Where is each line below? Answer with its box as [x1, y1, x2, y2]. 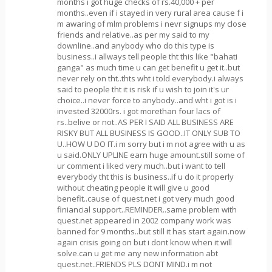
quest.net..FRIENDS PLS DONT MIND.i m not [56, 258, 212, 270]
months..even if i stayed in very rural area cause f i [56, 7, 243, 18]
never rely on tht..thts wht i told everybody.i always [56, 72, 243, 84]
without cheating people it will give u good [56, 182, 209, 193]
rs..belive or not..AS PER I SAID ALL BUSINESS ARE [56, 116, 234, 127]
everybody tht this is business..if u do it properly [56, 171, 234, 182]
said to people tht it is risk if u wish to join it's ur [56, 83, 229, 95]
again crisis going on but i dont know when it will [56, 236, 232, 248]
